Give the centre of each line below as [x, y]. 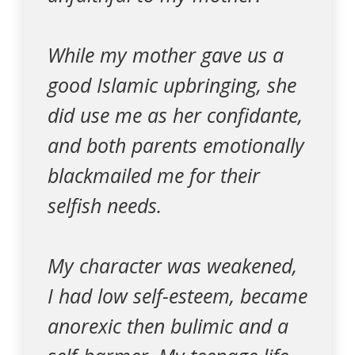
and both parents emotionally [176, 145]
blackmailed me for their [154, 175]
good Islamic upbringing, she [172, 85]
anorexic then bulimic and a [168, 326]
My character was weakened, [172, 265]
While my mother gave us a [166, 55]
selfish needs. [105, 205]
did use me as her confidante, [175, 115]
